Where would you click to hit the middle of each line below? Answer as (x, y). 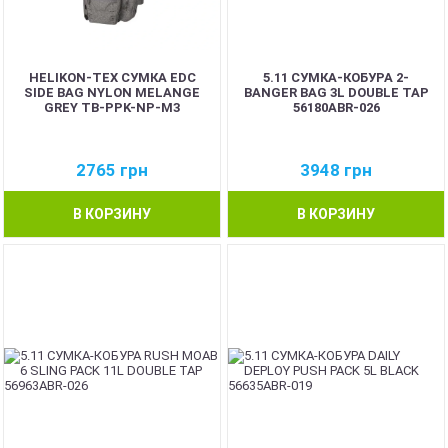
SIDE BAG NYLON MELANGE (112, 92)
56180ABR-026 (336, 107)
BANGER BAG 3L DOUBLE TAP (336, 92)
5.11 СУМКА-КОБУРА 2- (336, 77)
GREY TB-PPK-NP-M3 (112, 107)
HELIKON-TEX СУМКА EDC (112, 77)
